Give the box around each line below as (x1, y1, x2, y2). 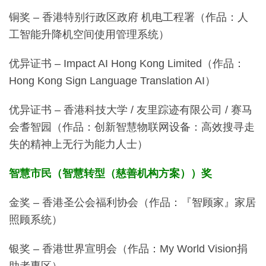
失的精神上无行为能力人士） (9, 138, 148, 150)
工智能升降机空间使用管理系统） (9, 28, 169, 40)
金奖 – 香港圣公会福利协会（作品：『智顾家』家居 (9, 196, 256, 208)
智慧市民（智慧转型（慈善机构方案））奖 (9, 167, 212, 179)
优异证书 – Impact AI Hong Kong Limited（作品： (9, 57, 245, 69)
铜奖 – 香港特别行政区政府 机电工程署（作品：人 (9, 11, 248, 23)
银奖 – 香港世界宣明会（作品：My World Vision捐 (9, 242, 248, 255)
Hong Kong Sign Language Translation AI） (9, 74, 216, 87)
